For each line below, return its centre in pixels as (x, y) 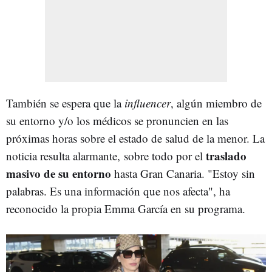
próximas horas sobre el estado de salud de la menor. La (135, 138)
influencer (148, 103)
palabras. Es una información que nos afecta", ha (118, 191)
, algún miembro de (216, 103)
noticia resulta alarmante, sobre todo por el (106, 155)
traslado (226, 155)
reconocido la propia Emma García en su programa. (127, 208)
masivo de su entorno (59, 173)
